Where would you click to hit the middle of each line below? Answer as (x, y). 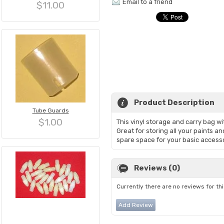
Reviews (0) (157, 168)
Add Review (136, 205)
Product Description (174, 102)
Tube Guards (50, 110)
